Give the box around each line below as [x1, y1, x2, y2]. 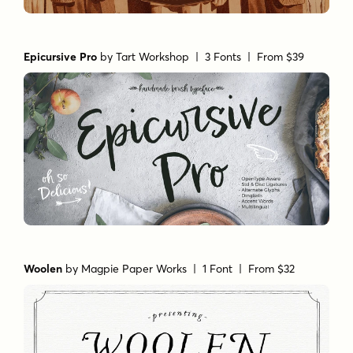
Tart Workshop [116, 50, 190, 65]
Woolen [24, 262, 63, 277]
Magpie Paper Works [81, 262, 188, 277]
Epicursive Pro [24, 50, 98, 65]
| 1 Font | [187, 262, 249, 277]
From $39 [257, 50, 305, 65]
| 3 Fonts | [189, 50, 258, 65]
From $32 [248, 262, 295, 277]
